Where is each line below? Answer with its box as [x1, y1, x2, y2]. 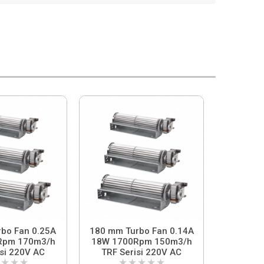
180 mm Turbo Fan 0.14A [89, 226, 194, 237]
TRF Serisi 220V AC [101, 247, 181, 258]
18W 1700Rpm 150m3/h [91, 236, 192, 247]
